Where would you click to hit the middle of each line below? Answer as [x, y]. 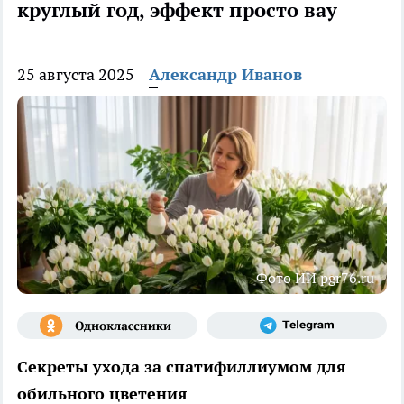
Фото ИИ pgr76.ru [315, 278]
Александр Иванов [225, 75]
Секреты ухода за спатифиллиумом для [182, 367]
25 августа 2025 [76, 75]
